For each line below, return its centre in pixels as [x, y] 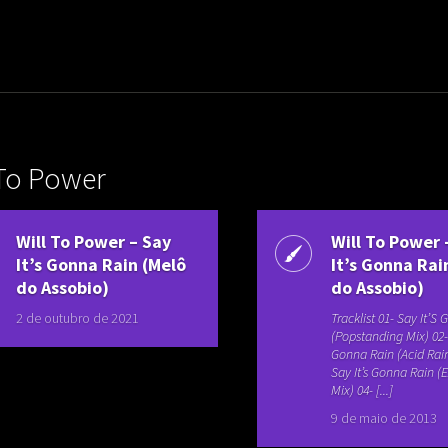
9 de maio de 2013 [384, 418]
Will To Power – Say [94, 241]
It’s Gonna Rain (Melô [101, 264]
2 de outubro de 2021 [78, 318]
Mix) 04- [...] [362, 390]
